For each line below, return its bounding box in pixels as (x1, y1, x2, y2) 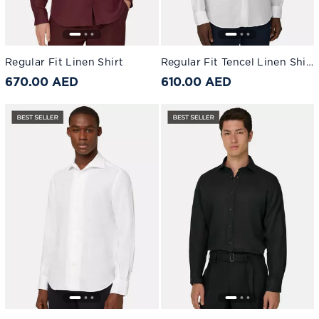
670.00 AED (5, 77, 78, 89)
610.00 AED (160, 77, 231, 89)
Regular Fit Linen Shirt (5, 58, 124, 68)
